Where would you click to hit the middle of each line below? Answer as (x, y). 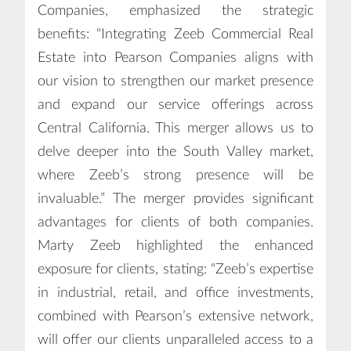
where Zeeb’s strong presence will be (175, 175)
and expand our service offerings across (175, 105)
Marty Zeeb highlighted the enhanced (175, 246)
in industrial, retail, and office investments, (175, 293)
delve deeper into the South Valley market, (175, 152)
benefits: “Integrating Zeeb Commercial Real (175, 34)
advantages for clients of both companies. (175, 222)
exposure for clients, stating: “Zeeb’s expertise (175, 269)
